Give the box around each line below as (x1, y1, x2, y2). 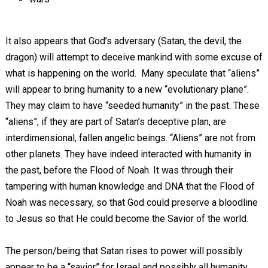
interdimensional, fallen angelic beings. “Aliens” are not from (5, 132, 255, 144)
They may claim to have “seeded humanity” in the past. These (5, 100, 260, 111)
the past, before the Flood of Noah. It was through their (5, 165, 233, 176)
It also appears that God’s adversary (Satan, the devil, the (5, 35, 242, 47)
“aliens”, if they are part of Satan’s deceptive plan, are (5, 116, 226, 127)
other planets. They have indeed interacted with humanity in (5, 148, 251, 160)
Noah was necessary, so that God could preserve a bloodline (5, 197, 258, 208)
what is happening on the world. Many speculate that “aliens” (5, 68, 260, 79)
